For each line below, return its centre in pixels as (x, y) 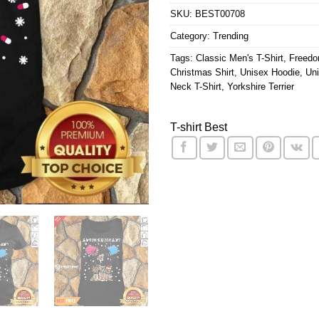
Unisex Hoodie (270, 73)
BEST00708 (220, 14)
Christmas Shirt (202, 73)
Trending (231, 36)
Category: (192, 36)
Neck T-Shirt (196, 87)
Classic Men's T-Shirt (240, 58)
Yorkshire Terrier (261, 87)
